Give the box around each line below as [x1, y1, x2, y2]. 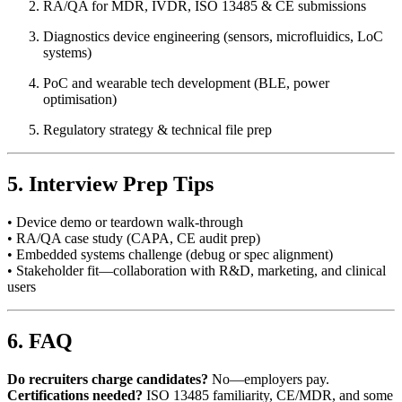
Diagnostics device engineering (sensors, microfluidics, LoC [43, 29, 383, 45]
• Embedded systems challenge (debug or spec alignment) [7, 247, 333, 262]
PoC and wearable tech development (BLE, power [43, 75, 329, 92]
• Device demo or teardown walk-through [7, 214, 243, 230]
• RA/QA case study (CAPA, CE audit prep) [7, 231, 260, 246]
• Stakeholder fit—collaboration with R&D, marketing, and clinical [7, 263, 386, 278]
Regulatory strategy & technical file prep [43, 122, 272, 138]
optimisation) [43, 92, 117, 108]
